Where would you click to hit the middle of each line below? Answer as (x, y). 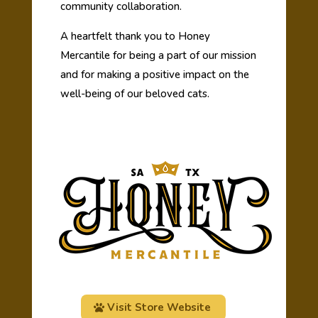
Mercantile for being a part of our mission (158, 56)
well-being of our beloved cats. (135, 94)
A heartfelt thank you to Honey (135, 37)
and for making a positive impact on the (154, 75)
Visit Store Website (159, 308)
